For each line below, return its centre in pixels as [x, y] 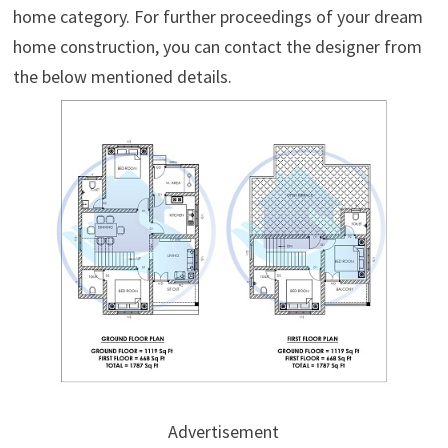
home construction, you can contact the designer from [217, 46]
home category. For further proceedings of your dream [217, 16]
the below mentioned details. [122, 76]
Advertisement [224, 431]
